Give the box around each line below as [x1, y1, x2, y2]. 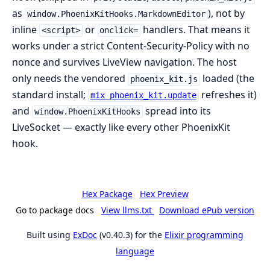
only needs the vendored [12, 72, 128, 86]
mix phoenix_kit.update [90, 90, 196, 101]
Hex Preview [139, 188, 189, 200]
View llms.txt [101, 204, 154, 216]
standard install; [12, 88, 88, 102]
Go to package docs [16, 204, 94, 216]
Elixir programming [165, 229, 243, 241]
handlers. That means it [140, 23, 251, 37]
